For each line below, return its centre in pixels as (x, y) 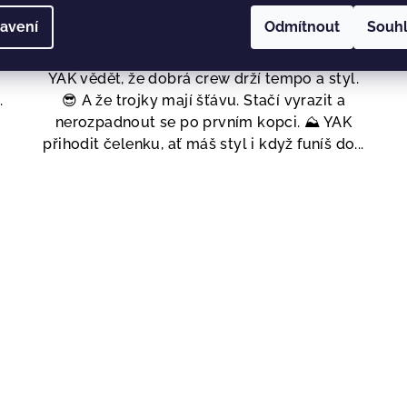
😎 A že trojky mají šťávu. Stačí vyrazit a (203, 101)
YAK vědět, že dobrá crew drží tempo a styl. (203, 79)
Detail (194, 24)
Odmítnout (302, 27)
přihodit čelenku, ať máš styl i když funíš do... (203, 144)
